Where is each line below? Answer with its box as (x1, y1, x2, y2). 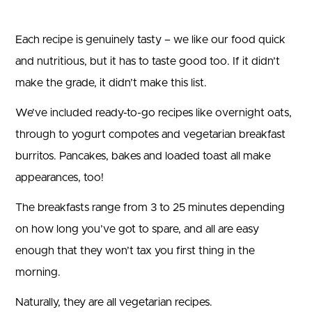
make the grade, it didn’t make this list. (15, 77, 207, 88)
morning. (15, 267, 61, 278)
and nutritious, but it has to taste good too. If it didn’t (15, 56, 280, 67)
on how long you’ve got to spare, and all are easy (15, 224, 259, 235)
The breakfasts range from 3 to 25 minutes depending (15, 202, 285, 213)
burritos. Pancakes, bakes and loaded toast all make (15, 150, 271, 162)
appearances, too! (15, 172, 104, 183)
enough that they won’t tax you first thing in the (15, 245, 255, 256)
